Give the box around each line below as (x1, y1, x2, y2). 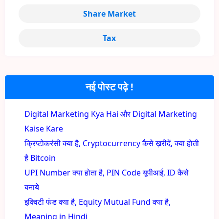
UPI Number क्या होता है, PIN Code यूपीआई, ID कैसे (24, 167, 189, 178)
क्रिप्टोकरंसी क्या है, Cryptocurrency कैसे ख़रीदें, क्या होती (24, 138, 199, 149)
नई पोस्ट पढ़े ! (85, 80, 133, 94)
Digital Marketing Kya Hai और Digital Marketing (24, 109, 197, 120)
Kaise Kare (24, 123, 63, 134)
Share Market (83, 8, 136, 20)
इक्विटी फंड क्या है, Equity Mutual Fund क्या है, (24, 197, 171, 208)
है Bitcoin (24, 153, 56, 164)
